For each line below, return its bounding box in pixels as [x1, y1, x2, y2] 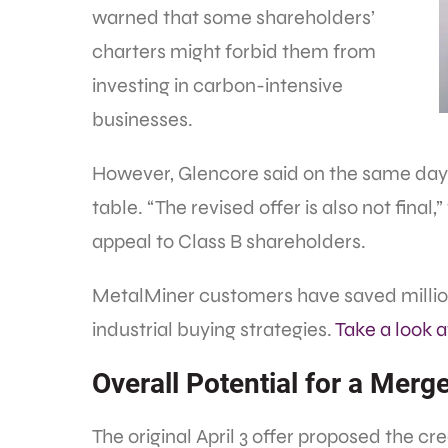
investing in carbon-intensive [92, 73, 343, 99]
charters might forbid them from [92, 39, 376, 65]
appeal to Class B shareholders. [92, 229, 366, 255]
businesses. [92, 107, 193, 133]
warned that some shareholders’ [92, 5, 375, 31]
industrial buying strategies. [92, 317, 335, 343]
